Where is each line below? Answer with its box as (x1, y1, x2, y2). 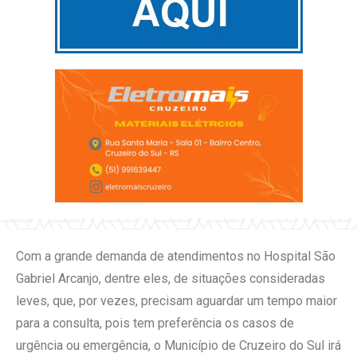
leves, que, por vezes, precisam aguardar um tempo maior (16, 292, 337, 308)
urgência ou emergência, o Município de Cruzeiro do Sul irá (16, 337, 341, 353)
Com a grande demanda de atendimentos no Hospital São (16, 248, 335, 264)
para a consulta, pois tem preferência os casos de (16, 315, 294, 331)
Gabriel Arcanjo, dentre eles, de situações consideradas (16, 270, 325, 286)
